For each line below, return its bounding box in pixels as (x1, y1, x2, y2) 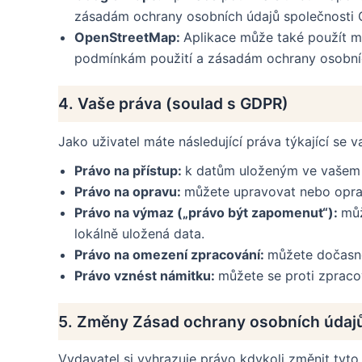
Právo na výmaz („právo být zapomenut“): (74, 204, 341, 221)
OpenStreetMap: (74, 28, 183, 45)
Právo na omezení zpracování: (74, 246, 267, 263)
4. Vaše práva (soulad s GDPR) (58, 94, 288, 114)
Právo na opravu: (74, 183, 184, 200)
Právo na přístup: (74, 162, 185, 179)
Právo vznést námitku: (74, 267, 218, 284)
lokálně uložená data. (74, 225, 204, 242)
